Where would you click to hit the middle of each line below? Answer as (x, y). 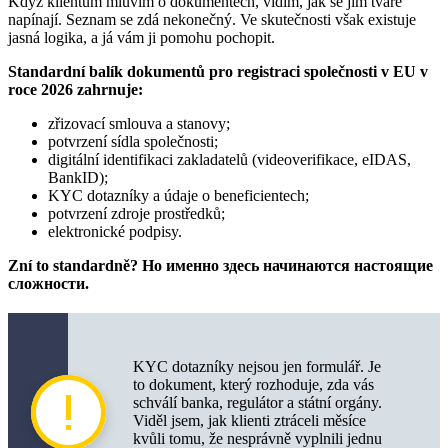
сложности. (48, 283)
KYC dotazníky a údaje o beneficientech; (178, 195)
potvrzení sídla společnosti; (133, 141)
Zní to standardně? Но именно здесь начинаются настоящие (220, 265)
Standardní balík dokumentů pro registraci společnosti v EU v (218, 71)
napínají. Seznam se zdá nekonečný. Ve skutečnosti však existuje (212, 19)
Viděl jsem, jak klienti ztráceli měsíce (249, 420)
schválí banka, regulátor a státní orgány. (257, 402)
